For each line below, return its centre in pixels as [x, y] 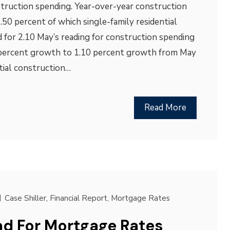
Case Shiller [25, 198]
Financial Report [78, 198]
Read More [165, 108]
